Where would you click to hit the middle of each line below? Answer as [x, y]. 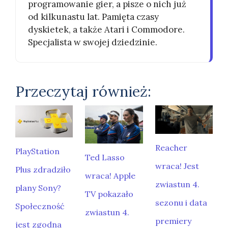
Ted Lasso [105, 158]
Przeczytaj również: [83, 91]
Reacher [171, 148]
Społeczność [40, 206]
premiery [173, 221]
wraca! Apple [110, 176]
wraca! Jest [177, 166]
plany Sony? [38, 188]
